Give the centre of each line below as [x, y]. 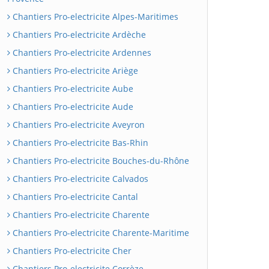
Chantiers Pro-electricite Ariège [74, 71]
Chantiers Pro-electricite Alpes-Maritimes [94, 17]
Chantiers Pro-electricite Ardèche [78, 35]
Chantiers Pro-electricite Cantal [74, 197]
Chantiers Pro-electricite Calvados [79, 179]
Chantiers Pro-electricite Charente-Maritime [100, 233]
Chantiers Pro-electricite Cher [71, 251]
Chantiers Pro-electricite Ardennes [81, 53]
